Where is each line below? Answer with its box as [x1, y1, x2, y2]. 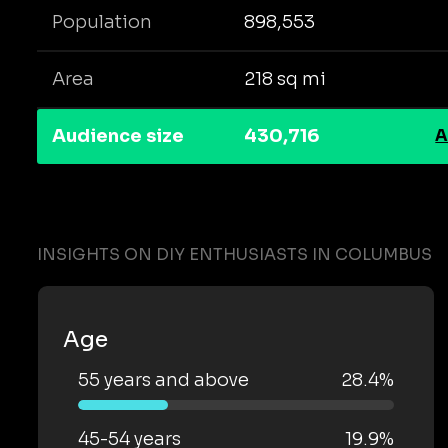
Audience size [52, 125, 184, 148]
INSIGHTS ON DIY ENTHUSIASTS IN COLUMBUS [37, 243, 432, 265]
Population [52, 11, 152, 34]
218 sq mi [243, 68, 326, 91]
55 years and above [78, 368, 249, 391]
